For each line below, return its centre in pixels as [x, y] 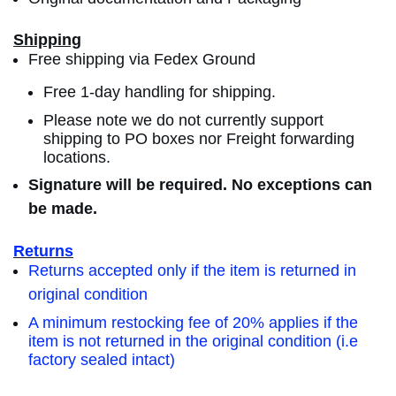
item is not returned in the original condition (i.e [193, 342]
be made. [63, 209]
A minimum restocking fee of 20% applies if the [193, 323]
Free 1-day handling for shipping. [160, 92]
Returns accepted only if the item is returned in [192, 271]
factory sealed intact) [102, 360]
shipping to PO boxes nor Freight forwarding [199, 139]
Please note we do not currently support [183, 121]
